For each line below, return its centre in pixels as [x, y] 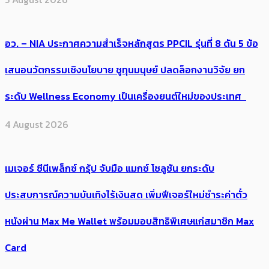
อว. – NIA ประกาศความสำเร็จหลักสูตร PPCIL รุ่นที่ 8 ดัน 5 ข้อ [131, 43]
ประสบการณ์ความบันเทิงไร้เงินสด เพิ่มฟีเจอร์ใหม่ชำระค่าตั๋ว [126, 195]
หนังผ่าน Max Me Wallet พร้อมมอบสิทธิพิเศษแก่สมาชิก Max [129, 221]
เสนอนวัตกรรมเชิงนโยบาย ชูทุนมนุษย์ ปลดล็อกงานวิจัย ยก [125, 69]
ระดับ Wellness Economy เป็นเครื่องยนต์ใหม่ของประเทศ [125, 96]
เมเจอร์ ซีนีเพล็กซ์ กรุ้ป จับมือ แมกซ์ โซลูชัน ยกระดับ [110, 168]
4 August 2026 [37, 125]
